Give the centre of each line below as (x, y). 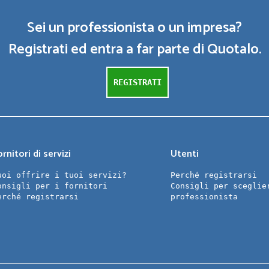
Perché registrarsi (214, 175)
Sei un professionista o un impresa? (134, 28)
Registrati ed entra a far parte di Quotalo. (134, 50)
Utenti (185, 154)
